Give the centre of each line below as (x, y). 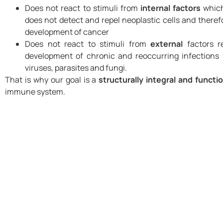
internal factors (171, 8)
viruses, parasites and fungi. (76, 67)
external (167, 44)
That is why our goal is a (52, 79)
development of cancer (67, 32)
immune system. (35, 91)
